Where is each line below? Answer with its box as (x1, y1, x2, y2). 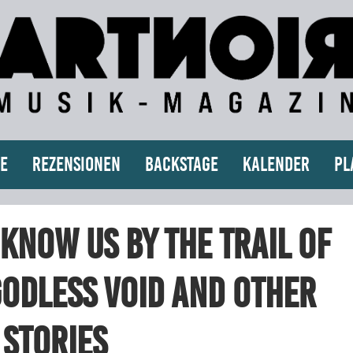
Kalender (242, 152, 310, 176)
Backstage (144, 152, 218, 176)
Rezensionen (32, 152, 121, 176)
